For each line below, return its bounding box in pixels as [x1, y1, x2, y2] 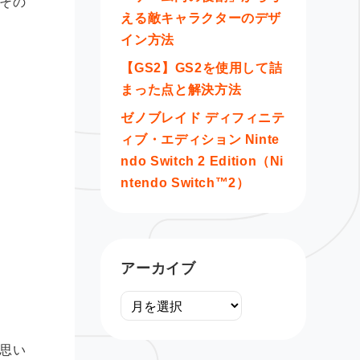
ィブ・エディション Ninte [121, 133, 280, 146]
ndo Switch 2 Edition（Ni [121, 154, 284, 168]
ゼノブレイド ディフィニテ [121, 111, 285, 125]
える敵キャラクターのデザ [121, 11, 282, 25]
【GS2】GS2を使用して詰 [121, 61, 283, 75]
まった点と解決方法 [121, 83, 242, 96]
